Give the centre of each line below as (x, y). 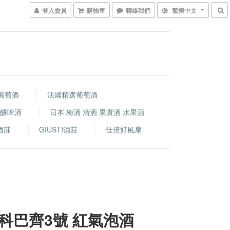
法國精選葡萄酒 (72, 94)
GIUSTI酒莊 (58, 129)
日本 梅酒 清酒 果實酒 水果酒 (97, 112)
